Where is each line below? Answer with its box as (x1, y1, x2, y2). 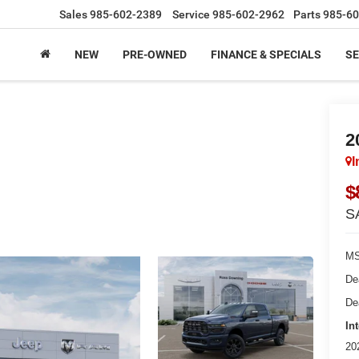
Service (172, 8, 210, 22)
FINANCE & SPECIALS (211, 48, 321, 62)
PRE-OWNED (123, 48, 187, 62)
